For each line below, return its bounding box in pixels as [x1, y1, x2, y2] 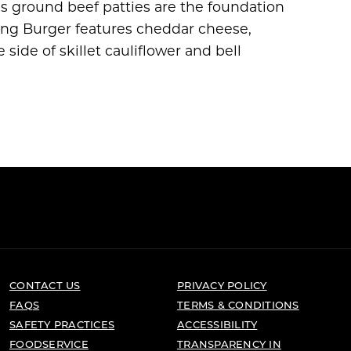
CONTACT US [9, 278, 81, 291]
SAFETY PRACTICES [9, 317, 115, 331]
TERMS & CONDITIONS [177, 298, 299, 311]
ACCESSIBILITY [177, 317, 258, 331]
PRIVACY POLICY [177, 278, 267, 291]
